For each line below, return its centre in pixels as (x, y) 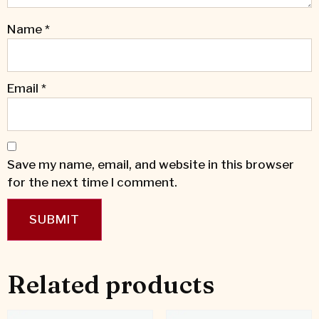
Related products (111, 285)
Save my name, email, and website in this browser (151, 165)
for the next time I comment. (92, 183)
